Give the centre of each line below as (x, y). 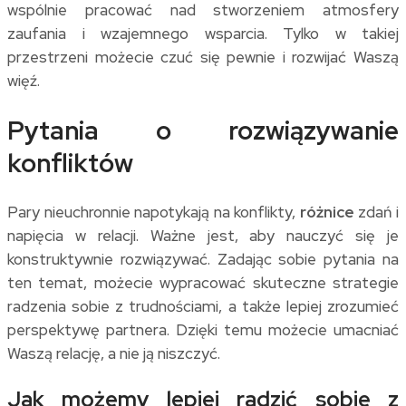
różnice (327, 212)
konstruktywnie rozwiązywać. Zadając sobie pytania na (203, 259)
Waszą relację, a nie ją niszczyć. (114, 353)
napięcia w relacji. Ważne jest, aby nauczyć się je (203, 235)
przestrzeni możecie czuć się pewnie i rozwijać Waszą (203, 58)
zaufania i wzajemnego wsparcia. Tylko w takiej (203, 34)
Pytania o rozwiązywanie (203, 130)
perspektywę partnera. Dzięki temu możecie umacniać (203, 329)
